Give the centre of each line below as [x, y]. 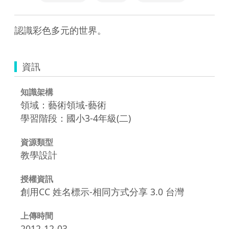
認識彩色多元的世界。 [60, 30]
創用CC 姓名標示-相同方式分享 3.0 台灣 [102, 191]
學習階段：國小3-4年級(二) [76, 118]
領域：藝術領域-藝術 [63, 105]
